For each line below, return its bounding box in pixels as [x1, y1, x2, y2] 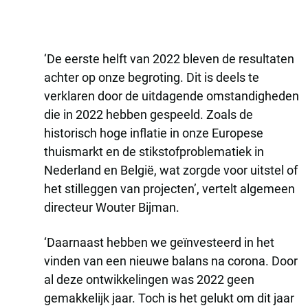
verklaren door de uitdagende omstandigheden [44, 89, 299, 103]
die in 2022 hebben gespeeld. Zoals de [44, 107, 253, 122]
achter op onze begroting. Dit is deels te [44, 70, 259, 85]
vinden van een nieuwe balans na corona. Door [44, 254, 298, 268]
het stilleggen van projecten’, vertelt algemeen [44, 181, 295, 196]
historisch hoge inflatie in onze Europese [44, 126, 263, 140]
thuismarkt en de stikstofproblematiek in [44, 144, 264, 159]
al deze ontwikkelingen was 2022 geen [44, 272, 254, 287]
